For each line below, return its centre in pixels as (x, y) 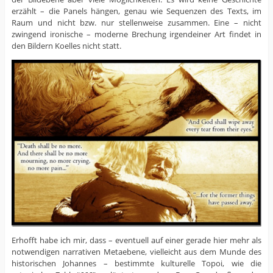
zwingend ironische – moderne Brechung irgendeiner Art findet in (136, 34)
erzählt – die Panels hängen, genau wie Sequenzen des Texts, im (136, 11)
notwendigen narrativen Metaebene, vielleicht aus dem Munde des (136, 252)
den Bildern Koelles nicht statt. (66, 45)
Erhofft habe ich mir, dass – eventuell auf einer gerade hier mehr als (136, 240)
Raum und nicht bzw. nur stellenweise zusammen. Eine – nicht (136, 22)
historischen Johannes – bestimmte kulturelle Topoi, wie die (136, 264)
